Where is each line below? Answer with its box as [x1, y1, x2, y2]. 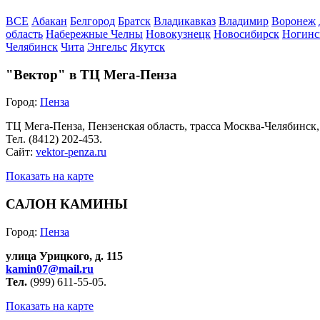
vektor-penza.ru [36, 146, 106, 159]
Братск [118, 14, 151, 27]
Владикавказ [154, 14, 216, 27]
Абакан [31, 14, 67, 27]
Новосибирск [214, 27, 279, 40]
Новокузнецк [146, 27, 211, 40]
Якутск [130, 40, 165, 53]
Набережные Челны [46, 27, 143, 40]
